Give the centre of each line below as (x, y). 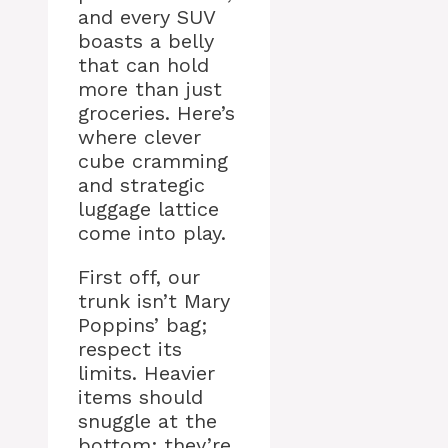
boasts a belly (146, 41)
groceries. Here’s (156, 113)
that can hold (143, 65)
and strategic (141, 185)
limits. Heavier (146, 373)
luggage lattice (148, 209)
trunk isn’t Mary (154, 301)
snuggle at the (147, 421)
